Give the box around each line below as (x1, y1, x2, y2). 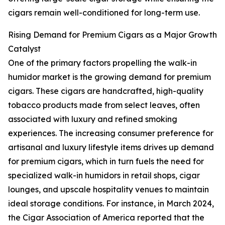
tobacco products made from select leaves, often (8, 100, 200, 110)
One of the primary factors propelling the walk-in (8, 58, 197, 68)
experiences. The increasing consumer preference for (8, 128, 213, 139)
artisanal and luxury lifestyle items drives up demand (8, 142, 214, 153)
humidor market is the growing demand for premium (8, 72, 211, 82)
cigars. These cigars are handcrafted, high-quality (8, 86, 203, 96)
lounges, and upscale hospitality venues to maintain (8, 184, 209, 195)
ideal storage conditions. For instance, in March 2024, (8, 198, 214, 209)
